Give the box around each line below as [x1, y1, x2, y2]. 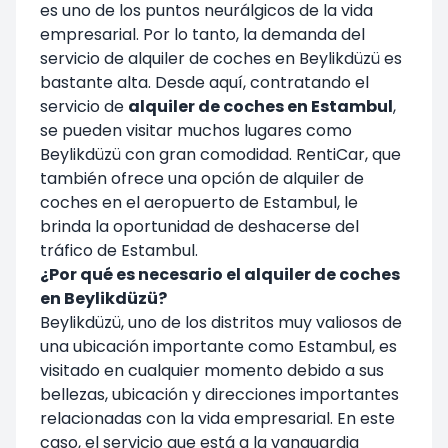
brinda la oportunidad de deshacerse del [40, 214, 359, 238]
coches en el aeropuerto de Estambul [40, 190, 337, 214]
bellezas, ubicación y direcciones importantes [40, 382, 399, 406]
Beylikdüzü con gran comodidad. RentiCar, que [40, 142, 401, 166]
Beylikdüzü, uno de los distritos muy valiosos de [40, 310, 402, 334]
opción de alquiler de [201, 166, 364, 190]
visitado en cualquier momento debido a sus [40, 358, 384, 382]
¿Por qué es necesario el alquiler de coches [40, 262, 400, 286]
